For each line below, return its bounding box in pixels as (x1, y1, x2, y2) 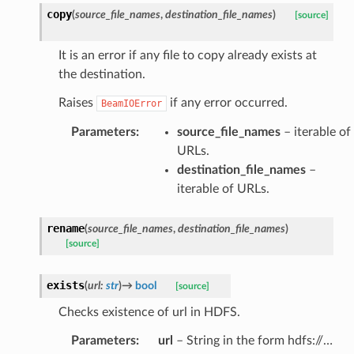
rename (46, 221, 85, 235)
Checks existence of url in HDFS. (58, 305, 240, 318)
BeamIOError (100, 97, 162, 109)
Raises (58, 96, 96, 109)
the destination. (58, 67, 145, 81)
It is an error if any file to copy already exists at (58, 48, 317, 62)
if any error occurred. (166, 96, 288, 109)
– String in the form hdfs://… (172, 333, 333, 347)
